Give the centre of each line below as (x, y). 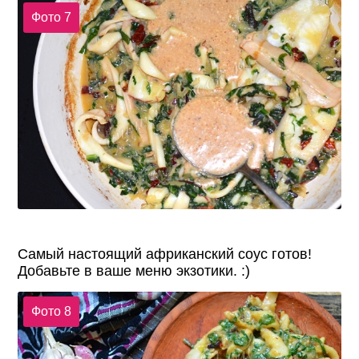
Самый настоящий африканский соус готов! (165, 254)
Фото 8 (51, 312)
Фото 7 (51, 18)
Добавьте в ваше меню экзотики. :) (134, 271)
